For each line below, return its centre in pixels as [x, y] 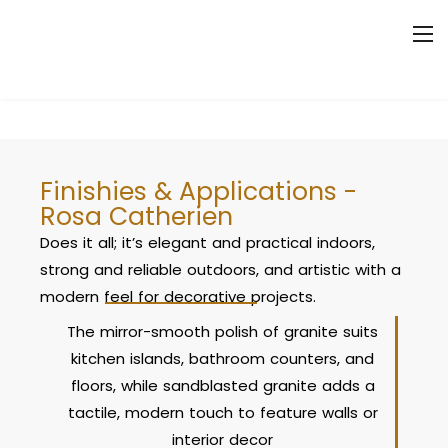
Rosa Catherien [136, 216]
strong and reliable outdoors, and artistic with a [220, 269]
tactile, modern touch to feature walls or [222, 412]
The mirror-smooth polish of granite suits [222, 331]
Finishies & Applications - [198, 191]
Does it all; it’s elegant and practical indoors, [207, 242]
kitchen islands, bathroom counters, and [222, 358]
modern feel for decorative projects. [178, 296]
